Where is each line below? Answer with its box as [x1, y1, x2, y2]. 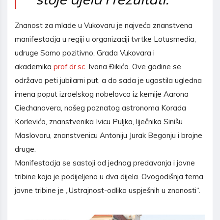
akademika [15, 62, 54, 71]
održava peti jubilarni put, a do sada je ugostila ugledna [15, 76, 202, 85]
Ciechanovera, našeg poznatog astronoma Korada [15, 103, 186, 112]
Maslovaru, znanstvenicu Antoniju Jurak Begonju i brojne [15, 131, 202, 140]
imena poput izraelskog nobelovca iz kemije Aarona [15, 89, 189, 99]
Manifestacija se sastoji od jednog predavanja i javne [15, 158, 195, 167]
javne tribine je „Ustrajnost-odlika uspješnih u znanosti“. [15, 186, 200, 195]
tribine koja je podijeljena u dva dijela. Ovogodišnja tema [15, 172, 203, 181]
